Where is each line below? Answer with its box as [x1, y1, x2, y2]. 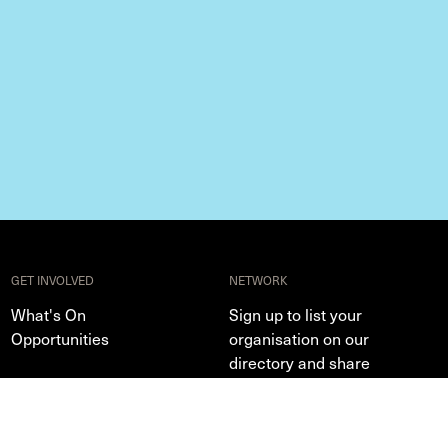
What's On [10, 302, 86, 326]
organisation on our [229, 326, 370, 350]
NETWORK [229, 271, 289, 289]
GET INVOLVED [10, 271, 94, 289]
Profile [229, 422, 277, 446]
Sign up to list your [229, 302, 363, 326]
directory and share [229, 350, 371, 374]
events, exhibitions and [229, 374, 395, 398]
